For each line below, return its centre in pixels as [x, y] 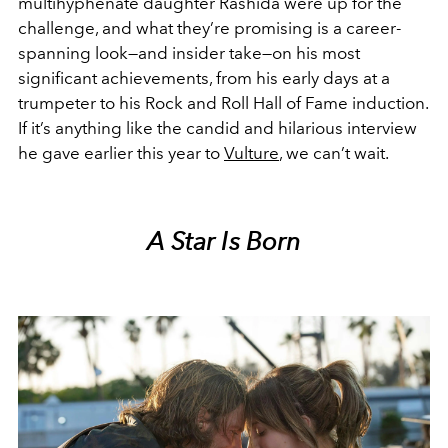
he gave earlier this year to [121, 152]
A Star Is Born [224, 240]
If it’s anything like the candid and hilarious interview [217, 127]
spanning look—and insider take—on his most [189, 52]
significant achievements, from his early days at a [204, 77]
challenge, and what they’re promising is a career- [209, 27]
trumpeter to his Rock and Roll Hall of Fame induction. [223, 102]
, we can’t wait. [334, 152]
